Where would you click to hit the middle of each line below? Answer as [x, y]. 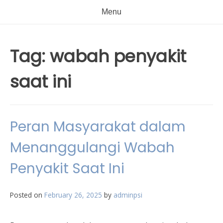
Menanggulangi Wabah [92, 148]
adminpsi [128, 195]
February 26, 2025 [73, 195]
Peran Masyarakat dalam [98, 127]
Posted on [27, 195]
